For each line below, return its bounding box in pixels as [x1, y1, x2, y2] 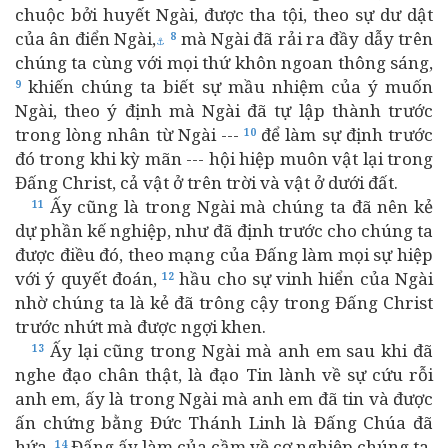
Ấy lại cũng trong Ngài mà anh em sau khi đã [44, 339, 433, 362]
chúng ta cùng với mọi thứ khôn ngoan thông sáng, [15, 51, 433, 74]
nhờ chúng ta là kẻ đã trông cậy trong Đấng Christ [15, 291, 433, 314]
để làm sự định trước [256, 123, 434, 146]
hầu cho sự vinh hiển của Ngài [174, 267, 434, 290]
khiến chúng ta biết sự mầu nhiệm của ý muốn [21, 75, 433, 98]
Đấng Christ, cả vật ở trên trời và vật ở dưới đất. [15, 171, 398, 194]
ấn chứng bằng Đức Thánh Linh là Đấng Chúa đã [15, 411, 433, 434]
